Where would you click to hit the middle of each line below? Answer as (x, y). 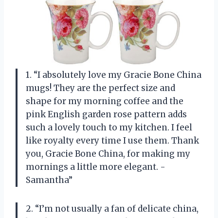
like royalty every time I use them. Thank (112, 141)
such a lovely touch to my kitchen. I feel (109, 128)
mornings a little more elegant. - (96, 167)
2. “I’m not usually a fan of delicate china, (112, 209)
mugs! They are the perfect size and (100, 88)
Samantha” (49, 180)
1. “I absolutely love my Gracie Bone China (114, 75)
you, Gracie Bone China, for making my (108, 154)
